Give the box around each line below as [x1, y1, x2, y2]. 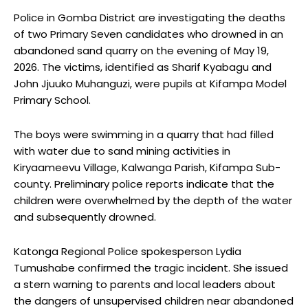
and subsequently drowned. [14, 210, 156, 225]
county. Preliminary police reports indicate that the [14, 177, 274, 192]
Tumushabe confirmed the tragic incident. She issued [14, 261, 288, 276]
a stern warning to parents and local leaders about [14, 277, 276, 292]
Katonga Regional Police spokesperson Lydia [14, 244, 241, 259]
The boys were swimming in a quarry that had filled [14, 127, 274, 142]
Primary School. [14, 93, 91, 108]
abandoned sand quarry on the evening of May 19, [14, 43, 269, 58]
